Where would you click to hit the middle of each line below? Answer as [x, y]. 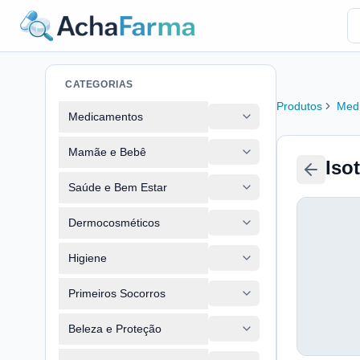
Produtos [299, 106]
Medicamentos [106, 116]
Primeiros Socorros [117, 293]
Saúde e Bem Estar [118, 187]
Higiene [88, 258]
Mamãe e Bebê [107, 151]
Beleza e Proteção [115, 328]
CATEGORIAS [99, 84]
